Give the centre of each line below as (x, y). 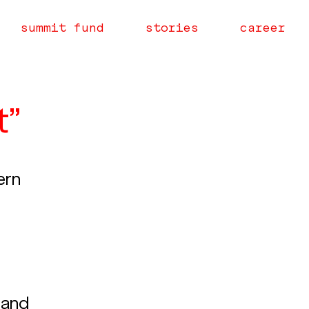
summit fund (62, 28)
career (262, 28)
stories (172, 28)
